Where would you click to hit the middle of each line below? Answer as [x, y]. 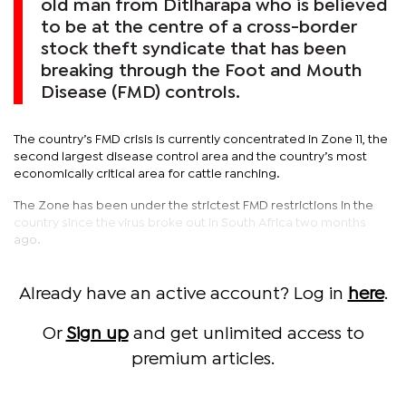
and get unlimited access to [246, 333]
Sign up [97, 333]
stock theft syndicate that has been [193, 49]
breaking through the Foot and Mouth [201, 71]
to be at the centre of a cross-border [199, 27]
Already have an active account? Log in [183, 294]
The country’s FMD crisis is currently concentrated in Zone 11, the [201, 139]
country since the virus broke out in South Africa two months [190, 222]
